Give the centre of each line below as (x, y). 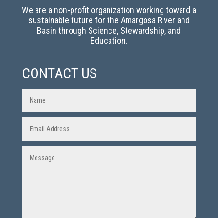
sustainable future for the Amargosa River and (109, 20)
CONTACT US (59, 73)
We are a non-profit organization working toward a (109, 10)
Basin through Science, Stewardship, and (109, 30)
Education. (109, 40)
